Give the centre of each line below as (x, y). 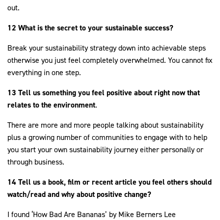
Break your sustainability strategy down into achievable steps (107, 48)
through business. (36, 162)
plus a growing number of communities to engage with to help (107, 137)
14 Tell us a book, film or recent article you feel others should (110, 182)
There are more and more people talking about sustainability (105, 125)
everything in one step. (44, 73)
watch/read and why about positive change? (79, 194)
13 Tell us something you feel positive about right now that (104, 93)
